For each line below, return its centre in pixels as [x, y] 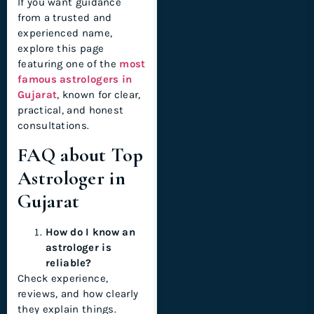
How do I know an [90, 232]
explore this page [61, 49]
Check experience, [63, 278]
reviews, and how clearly [78, 293]
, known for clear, [99, 95]
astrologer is [78, 247]
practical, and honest [71, 110]
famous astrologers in [75, 80]
